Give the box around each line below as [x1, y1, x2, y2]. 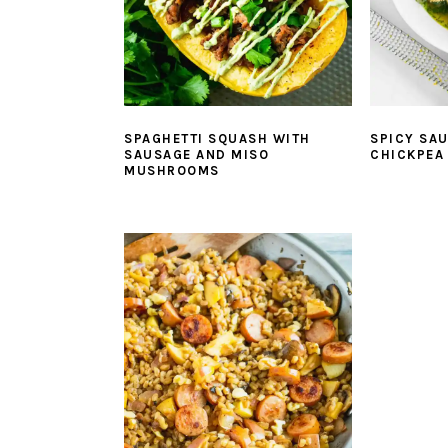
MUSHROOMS [124, 162, 220, 178]
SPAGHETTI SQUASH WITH [124, 130, 311, 146]
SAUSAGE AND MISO [124, 146, 269, 162]
